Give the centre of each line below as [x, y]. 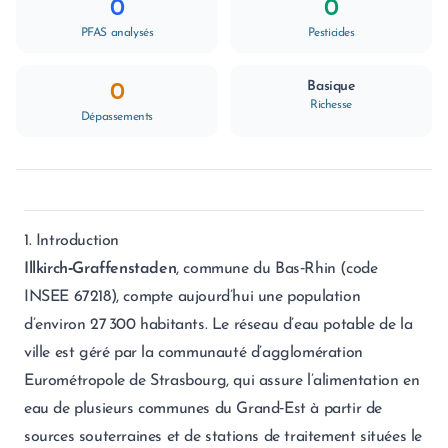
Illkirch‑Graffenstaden [100, 269]
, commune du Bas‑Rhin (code [277, 269]
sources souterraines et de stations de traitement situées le [223, 437]
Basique [331, 86]
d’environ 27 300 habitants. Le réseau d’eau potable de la [218, 325]
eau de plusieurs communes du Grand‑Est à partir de [203, 409]
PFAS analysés [117, 33]
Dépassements [117, 117]
